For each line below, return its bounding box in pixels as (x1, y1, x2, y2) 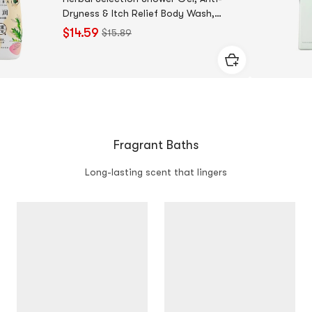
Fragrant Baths (114, 138, 198, 153)
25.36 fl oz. (63, 22, 114, 34)
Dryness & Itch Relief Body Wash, (63, 8, 214, 19)
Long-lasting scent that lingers (85, 166, 227, 178)
